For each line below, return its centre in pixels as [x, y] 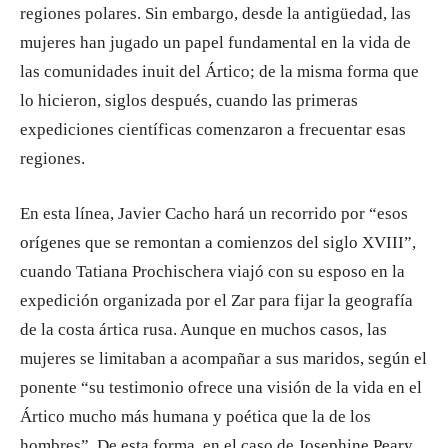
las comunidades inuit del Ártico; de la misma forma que [219, 71]
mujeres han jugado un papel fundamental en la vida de [215, 42]
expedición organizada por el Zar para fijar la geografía [216, 300]
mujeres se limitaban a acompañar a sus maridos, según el [223, 358]
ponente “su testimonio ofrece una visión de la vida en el [221, 387]
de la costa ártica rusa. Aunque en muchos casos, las [203, 329]
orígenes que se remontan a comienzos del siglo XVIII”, [218, 242]
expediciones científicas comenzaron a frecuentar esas [213, 129]
